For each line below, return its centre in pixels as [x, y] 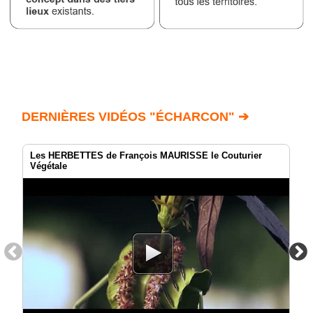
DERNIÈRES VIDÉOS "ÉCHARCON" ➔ [135, 116]
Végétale [49, 166]
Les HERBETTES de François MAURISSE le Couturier [146, 155]
